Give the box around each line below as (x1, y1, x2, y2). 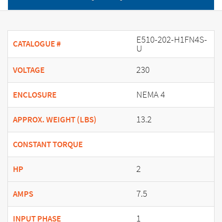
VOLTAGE (13, 64, 45, 76)
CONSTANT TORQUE (13, 138, 83, 150)
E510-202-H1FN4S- (136, 33, 207, 46)
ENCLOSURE (13, 89, 56, 101)
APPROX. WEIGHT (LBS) (13, 113, 97, 125)
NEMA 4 (136, 88, 165, 101)
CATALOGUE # (13, 38, 61, 50)
